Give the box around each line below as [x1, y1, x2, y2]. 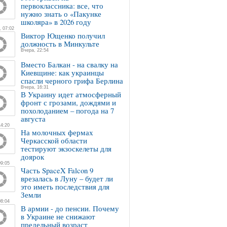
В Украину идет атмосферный [21, 89, 121, 99]
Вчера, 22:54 [21, 48, 49, 53]
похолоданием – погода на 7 [21, 105, 114, 116]
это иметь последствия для [21, 181, 109, 192]
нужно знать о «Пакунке [21, 9, 101, 19]
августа [21, 113, 46, 124]
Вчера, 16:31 [21, 85, 49, 90]
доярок [21, 152, 44, 162]
